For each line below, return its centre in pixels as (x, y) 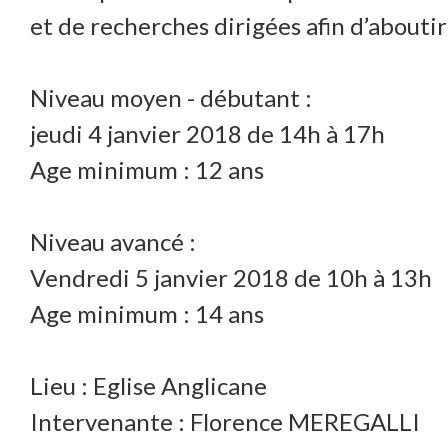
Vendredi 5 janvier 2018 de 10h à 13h (231, 278)
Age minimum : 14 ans (147, 314)
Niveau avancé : (113, 242)
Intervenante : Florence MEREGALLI (225, 422)
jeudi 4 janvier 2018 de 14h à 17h (208, 134)
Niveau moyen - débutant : (171, 98)
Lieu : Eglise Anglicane (149, 386)
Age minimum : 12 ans (147, 170)
